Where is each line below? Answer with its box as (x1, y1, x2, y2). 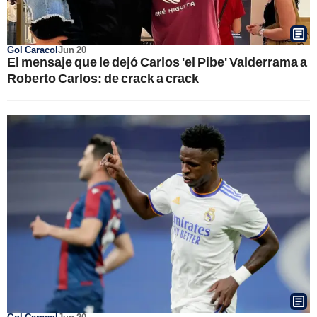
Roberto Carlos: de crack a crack (7, 69, 199, 86)
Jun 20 (58, 43, 86, 55)
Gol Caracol (7, 43, 58, 55)
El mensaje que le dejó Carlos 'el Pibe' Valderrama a (7, 53, 307, 69)
